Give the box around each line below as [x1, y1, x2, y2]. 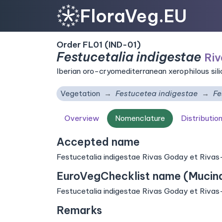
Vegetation [60, 89, 100, 98]
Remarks [56, 204, 102, 217]
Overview [64, 113, 99, 123]
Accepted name [56, 135, 140, 149]
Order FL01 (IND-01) [56, 39, 141, 50]
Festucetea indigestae [115, 89, 198, 98]
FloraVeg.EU [80, 4, 187, 27]
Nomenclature [115, 113, 165, 123]
